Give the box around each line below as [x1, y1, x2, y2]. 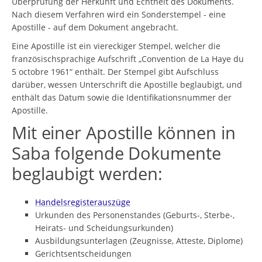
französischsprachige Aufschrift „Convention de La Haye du [12, 53, 244, 64]
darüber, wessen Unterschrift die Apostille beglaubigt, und [12, 78, 242, 90]
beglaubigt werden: [12, 161, 163, 185]
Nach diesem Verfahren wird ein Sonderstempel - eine [12, 8, 226, 20]
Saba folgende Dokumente [12, 141, 221, 165]
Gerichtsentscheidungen [35, 247, 132, 259]
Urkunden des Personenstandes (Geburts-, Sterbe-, [35, 209, 235, 220]
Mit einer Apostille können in [12, 120, 236, 144]
